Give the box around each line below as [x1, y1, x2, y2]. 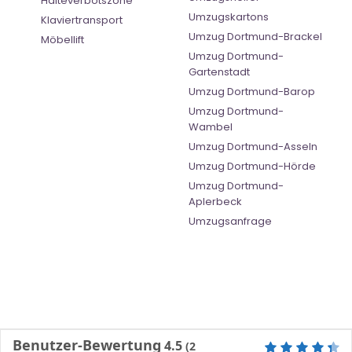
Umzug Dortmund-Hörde [189, 159, 316, 174]
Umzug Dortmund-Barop [189, 84, 315, 100]
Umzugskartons [189, 9, 269, 25]
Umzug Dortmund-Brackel [189, 29, 322, 45]
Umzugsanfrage [189, 214, 272, 229]
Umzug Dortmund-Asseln [189, 139, 317, 155]
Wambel [189, 119, 233, 135]
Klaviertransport [41, 13, 123, 28]
